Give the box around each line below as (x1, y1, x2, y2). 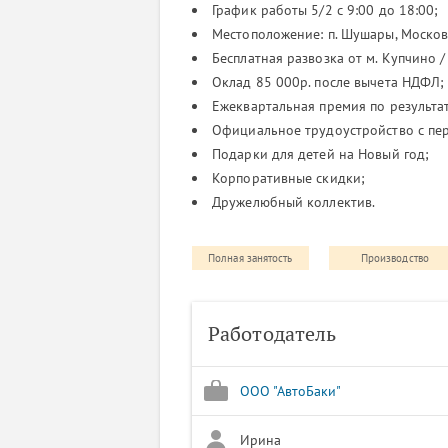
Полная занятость (208, 251, 293, 265)
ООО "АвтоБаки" (240, 382, 342, 400)
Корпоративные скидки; (212, 169, 366, 187)
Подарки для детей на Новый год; (212, 145, 430, 163)
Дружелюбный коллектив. (212, 193, 376, 211)
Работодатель (208, 320, 337, 347)
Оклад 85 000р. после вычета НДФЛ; (212, 73, 445, 91)
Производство (360, 251, 429, 265)
